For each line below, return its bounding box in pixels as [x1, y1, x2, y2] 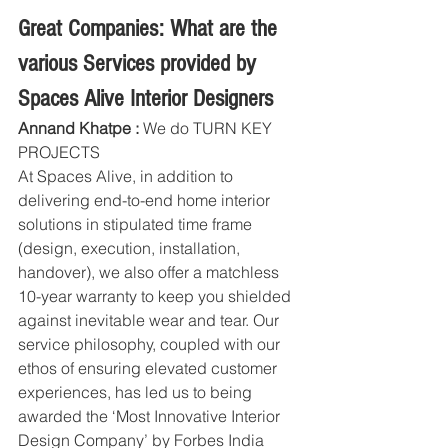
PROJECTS [18, 142, 104, 163]
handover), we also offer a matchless [18, 262, 283, 283]
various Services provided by [18, 50, 262, 78]
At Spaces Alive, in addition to [18, 166, 237, 187]
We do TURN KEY [139, 118, 276, 139]
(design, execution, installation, [18, 238, 244, 259]
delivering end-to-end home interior [18, 190, 274, 211]
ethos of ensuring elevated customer [18, 358, 281, 379]
